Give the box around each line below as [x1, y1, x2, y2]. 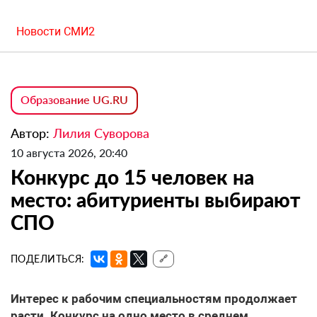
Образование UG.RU [21, 93, 128, 107]
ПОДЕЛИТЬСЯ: [11, 253, 85, 265]
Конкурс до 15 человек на [11, 165, 254, 190]
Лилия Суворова [53, 125, 149, 142]
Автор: [11, 125, 53, 142]
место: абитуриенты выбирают [11, 188, 300, 212]
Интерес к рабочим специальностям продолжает [11, 292, 297, 306]
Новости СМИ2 [16, 25, 95, 39]
